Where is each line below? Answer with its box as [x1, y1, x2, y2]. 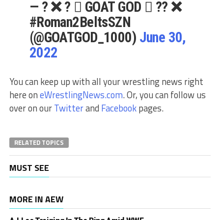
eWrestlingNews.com [39, 88, 123, 102]
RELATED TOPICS [14, 137, 64, 148]
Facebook [101, 101, 137, 115]
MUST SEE [9, 161, 49, 175]
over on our [9, 101, 54, 115]
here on [9, 88, 40, 102]
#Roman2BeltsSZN [29, 14, 131, 31]
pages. [136, 101, 164, 115]
